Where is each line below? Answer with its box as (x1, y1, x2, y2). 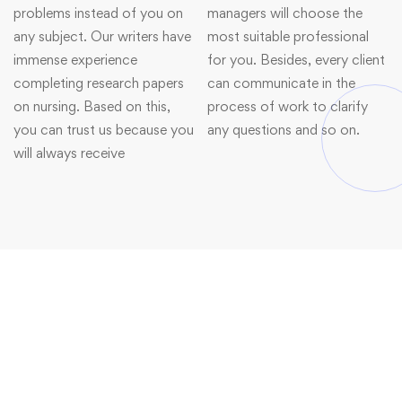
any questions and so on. (207, 121, 360, 138)
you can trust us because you (13, 121, 194, 138)
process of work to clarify (207, 98, 368, 115)
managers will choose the (207, 4, 363, 22)
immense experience (13, 51, 137, 68)
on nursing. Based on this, (13, 98, 170, 115)
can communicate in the (207, 74, 355, 92)
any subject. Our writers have (13, 28, 191, 45)
